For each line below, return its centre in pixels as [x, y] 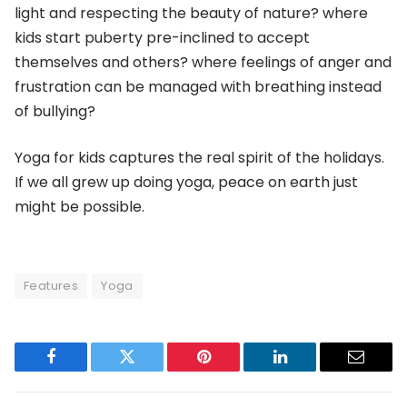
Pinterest [231, 370]
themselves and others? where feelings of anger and [203, 62]
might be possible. [79, 207]
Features [51, 285]
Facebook [81, 370]
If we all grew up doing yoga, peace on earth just [186, 183]
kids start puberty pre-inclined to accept [162, 37]
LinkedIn [308, 370]
